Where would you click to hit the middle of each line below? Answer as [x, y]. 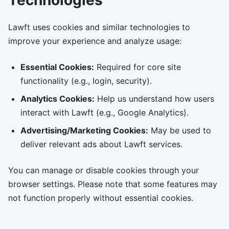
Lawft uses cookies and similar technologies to [99, 27]
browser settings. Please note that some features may [113, 184]
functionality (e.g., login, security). [86, 81]
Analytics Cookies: [58, 99]
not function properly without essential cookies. [101, 198]
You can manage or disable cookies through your [104, 170]
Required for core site [138, 67]
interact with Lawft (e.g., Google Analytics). [105, 112]
